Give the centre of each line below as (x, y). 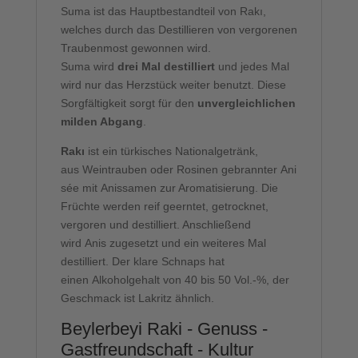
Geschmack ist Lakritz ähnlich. (137, 298)
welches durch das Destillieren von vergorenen (179, 29)
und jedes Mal (252, 66)
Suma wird (89, 66)
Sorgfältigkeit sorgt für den (129, 103)
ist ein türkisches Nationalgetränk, (171, 151)
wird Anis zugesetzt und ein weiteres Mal (163, 243)
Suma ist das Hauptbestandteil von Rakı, (163, 11)
